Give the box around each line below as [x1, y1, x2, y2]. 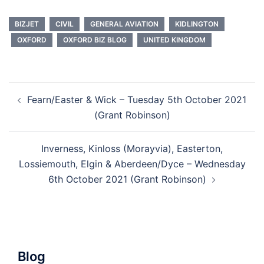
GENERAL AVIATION [90, 19, 159, 28]
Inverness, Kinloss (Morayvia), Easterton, [41, 142, 223, 154]
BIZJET [15, 19, 39, 28]
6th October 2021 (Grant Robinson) [48, 173, 206, 185]
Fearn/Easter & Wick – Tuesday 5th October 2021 [27, 93, 246, 105]
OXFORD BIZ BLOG [63, 35, 127, 44]
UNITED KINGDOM [143, 35, 206, 44]
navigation [8, 97, 81, 115]
